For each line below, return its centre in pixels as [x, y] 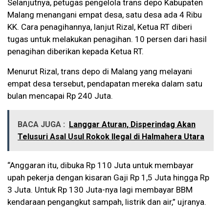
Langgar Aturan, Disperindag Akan [132, 125]
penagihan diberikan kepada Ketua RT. [76, 52]
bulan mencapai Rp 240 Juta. [60, 96]
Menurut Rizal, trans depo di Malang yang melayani [100, 72]
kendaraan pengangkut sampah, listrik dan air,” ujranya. [107, 202]
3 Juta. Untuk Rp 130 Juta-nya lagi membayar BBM [100, 190]
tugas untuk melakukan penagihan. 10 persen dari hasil [107, 39]
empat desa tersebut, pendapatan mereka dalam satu [105, 84]
